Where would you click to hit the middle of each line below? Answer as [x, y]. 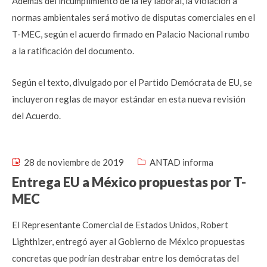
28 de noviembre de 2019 [73, 162]
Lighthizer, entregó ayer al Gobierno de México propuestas [128, 241]
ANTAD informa [181, 162]
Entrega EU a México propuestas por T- [129, 182]
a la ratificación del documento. [73, 51]
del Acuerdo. [36, 116]
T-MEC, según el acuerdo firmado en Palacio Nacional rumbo [131, 34]
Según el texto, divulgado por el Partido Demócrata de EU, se [132, 82]
